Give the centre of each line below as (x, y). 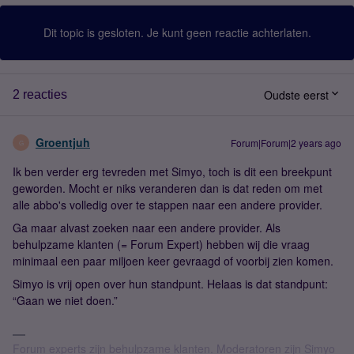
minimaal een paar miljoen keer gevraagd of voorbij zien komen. (173, 261)
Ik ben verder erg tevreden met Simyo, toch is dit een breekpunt (172, 171)
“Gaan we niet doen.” (65, 300)
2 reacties (40, 94)
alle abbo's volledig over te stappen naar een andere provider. (168, 205)
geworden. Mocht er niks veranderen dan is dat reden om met (168, 188)
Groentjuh (63, 142)
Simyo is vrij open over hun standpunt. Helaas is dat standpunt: (170, 284)
